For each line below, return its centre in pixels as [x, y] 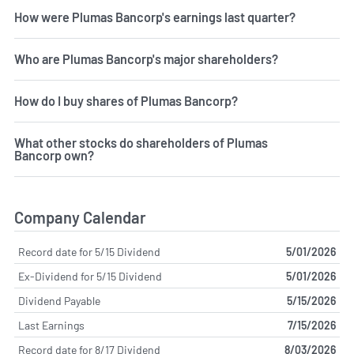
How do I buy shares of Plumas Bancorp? [126, 100]
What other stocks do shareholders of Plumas [141, 142]
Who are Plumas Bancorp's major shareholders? [146, 58]
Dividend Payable [59, 300]
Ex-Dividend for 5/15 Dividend [90, 276]
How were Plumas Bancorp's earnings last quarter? [155, 17]
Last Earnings [51, 325]
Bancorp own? [54, 155]
